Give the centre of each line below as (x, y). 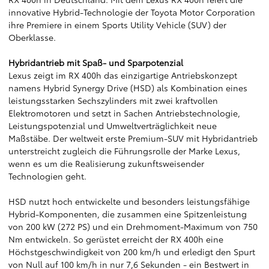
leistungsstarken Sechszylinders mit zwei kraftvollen (113, 100)
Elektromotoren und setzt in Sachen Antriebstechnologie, (124, 113)
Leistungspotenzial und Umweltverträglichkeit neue (113, 125)
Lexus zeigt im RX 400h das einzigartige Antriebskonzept (123, 75)
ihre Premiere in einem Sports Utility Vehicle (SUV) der (117, 25)
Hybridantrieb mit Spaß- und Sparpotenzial (96, 62)
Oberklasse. (32, 37)
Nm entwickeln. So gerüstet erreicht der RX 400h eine (116, 239)
